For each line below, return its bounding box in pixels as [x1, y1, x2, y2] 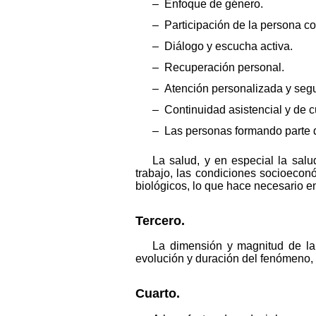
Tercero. [135, 213, 185, 228]
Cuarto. [135, 286, 180, 301]
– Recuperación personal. [152, 61, 284, 73]
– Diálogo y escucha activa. [152, 39, 293, 52]
